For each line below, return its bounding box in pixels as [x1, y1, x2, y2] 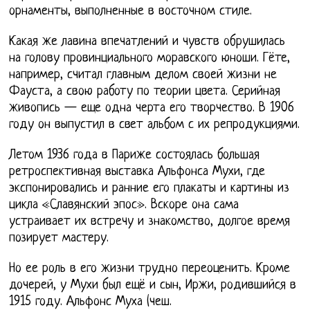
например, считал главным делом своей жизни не [9, 67, 277, 82]
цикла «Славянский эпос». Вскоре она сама [9, 197, 239, 212]
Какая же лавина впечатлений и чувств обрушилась [9, 34, 286, 49]
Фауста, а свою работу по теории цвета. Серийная [9, 84, 281, 99]
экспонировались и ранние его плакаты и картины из [9, 181, 290, 196]
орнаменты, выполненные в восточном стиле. [9, 3, 253, 19]
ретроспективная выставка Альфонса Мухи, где [9, 164, 266, 179]
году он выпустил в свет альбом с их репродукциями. [9, 117, 300, 132]
